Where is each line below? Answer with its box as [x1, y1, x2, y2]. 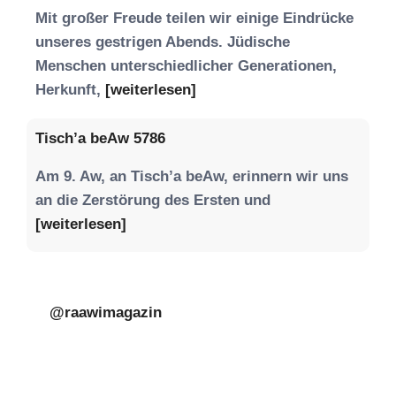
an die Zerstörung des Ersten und [35, 191, 270, 209]
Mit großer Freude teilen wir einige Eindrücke [35, 10, 354, 27]
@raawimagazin [49, 304, 162, 321]
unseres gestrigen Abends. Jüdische [35, 34, 290, 50]
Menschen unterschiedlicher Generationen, [35, 57, 337, 74]
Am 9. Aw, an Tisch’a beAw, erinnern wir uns [35, 167, 348, 185]
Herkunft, [35, 81, 105, 98]
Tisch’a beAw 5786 [35, 129, 165, 147]
